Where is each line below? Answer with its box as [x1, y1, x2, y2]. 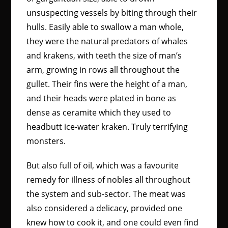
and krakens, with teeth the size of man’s [26, 50, 182, 61]
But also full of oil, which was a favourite [26, 160, 179, 171]
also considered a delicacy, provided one [26, 203, 183, 214]
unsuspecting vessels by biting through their [26, 7, 197, 18]
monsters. [26, 135, 68, 147]
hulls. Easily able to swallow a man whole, [26, 21, 184, 33]
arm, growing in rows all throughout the [26, 64, 180, 75]
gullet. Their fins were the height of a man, [26, 78, 188, 90]
